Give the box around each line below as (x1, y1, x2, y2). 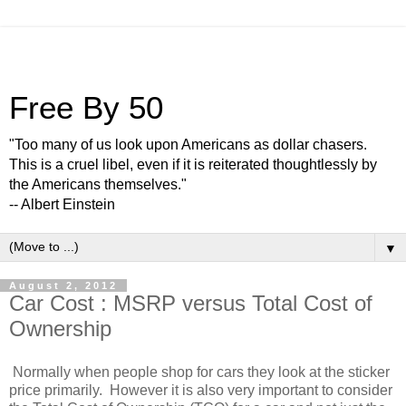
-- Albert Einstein (9, 197, 115, 212)
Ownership (9, 316, 111, 341)
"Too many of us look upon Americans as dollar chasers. (9, 137, 367, 152)
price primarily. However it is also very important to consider (9, 382, 392, 398)
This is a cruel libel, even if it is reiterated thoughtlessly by (9, 157, 377, 172)
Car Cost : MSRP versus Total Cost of (9, 291, 372, 315)
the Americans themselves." (9, 177, 187, 192)
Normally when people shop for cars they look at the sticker (9, 363, 390, 380)
